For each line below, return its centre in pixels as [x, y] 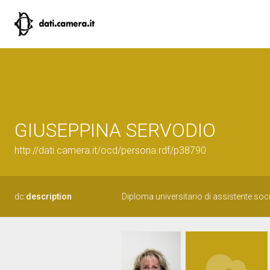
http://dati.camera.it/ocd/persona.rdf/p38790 [110, 150]
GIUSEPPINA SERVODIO [115, 130]
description [49, 196]
